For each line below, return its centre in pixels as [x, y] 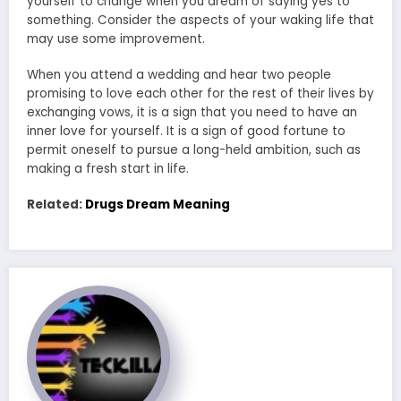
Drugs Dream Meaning [158, 205]
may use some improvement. [116, 38]
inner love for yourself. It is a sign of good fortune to [186, 132]
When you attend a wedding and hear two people [179, 75]
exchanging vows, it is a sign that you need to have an [192, 113]
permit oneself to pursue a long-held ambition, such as [194, 150]
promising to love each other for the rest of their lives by [200, 94]
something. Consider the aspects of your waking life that [200, 20]
